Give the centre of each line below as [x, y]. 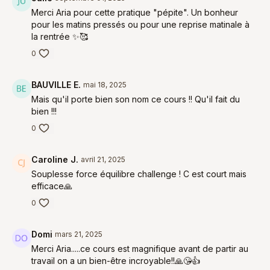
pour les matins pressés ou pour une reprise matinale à [140, 24]
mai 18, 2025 [105, 85]
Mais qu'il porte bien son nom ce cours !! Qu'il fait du [136, 99]
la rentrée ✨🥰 [60, 36]
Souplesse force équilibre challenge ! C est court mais [139, 174]
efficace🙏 [52, 186]
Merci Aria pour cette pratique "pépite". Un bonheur [135, 12]
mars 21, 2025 [79, 234]
